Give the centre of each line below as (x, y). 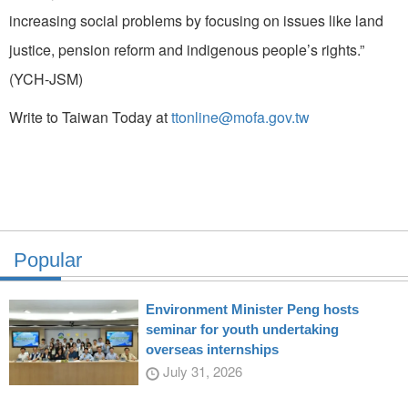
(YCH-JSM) (46, 78)
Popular (48, 260)
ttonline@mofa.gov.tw (240, 117)
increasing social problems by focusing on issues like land (196, 20)
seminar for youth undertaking (242, 329)
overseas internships (212, 349)
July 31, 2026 (200, 371)
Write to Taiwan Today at (90, 117)
